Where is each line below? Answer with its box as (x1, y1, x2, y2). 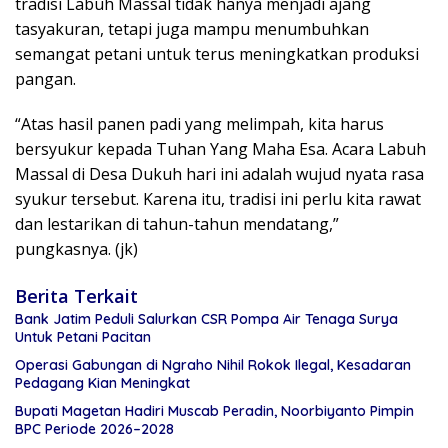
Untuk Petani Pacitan (15, 328, 151, 347)
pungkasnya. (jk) (15, 238, 138, 261)
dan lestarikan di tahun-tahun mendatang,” (15, 213, 339, 236)
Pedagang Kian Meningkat (15, 374, 190, 393)
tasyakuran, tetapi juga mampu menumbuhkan (15, 18, 369, 41)
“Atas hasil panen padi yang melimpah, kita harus (15, 113, 384, 136)
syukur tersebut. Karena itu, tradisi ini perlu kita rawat (15, 188, 421, 211)
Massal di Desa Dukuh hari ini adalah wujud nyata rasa (15, 163, 424, 186)
